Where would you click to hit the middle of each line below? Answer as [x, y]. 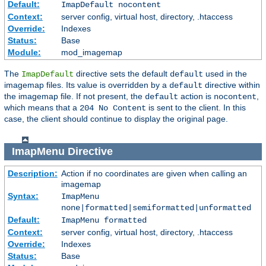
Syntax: [23, 196]
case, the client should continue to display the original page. [116, 119]
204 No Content [113, 108]
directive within [231, 85]
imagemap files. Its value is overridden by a [87, 85]
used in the [225, 74]
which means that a [42, 108]
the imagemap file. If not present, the [75, 96]
